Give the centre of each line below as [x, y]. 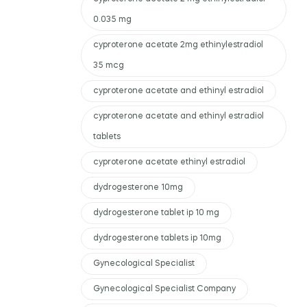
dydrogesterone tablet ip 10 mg [156, 213]
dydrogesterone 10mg [138, 187]
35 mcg [109, 65]
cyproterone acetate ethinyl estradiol [169, 162]
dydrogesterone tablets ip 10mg [157, 238]
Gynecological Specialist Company [164, 289]
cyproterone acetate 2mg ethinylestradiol [178, 45]
